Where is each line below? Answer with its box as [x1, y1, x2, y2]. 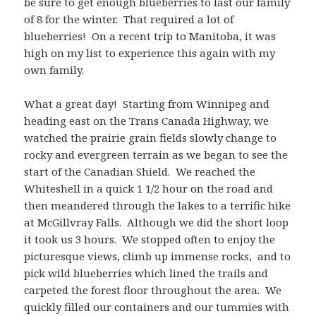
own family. [24, 62, 85, 77]
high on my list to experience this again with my [24, 45, 276, 60]
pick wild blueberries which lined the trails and [24, 265, 269, 280]
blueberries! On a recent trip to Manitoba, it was [24, 28, 276, 43]
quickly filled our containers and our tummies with [24, 299, 290, 314]
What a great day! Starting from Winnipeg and [24, 96, 270, 111]
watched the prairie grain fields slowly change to [24, 130, 277, 145]
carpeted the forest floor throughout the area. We [24, 282, 282, 297]
